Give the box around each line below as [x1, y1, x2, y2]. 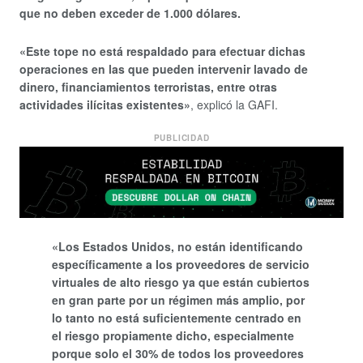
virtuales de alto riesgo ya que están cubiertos [52, 274, 310, 291]
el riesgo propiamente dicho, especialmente [52, 327, 294, 344]
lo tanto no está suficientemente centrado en [52, 310, 301, 327]
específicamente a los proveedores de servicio [52, 256, 310, 273]
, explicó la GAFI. [190, 96, 278, 113]
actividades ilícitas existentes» [19, 96, 190, 113]
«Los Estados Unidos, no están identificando [52, 238, 303, 255]
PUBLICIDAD [153, 132, 210, 144]
